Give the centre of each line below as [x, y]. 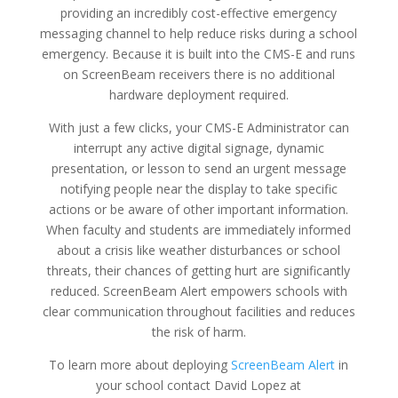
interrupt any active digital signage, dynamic [199, 147]
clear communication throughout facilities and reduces [199, 311]
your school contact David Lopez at [199, 385]
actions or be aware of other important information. [199, 209]
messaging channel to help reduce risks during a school [199, 33]
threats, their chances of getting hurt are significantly [199, 270]
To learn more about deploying [140, 364]
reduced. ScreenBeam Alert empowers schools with [199, 291]
